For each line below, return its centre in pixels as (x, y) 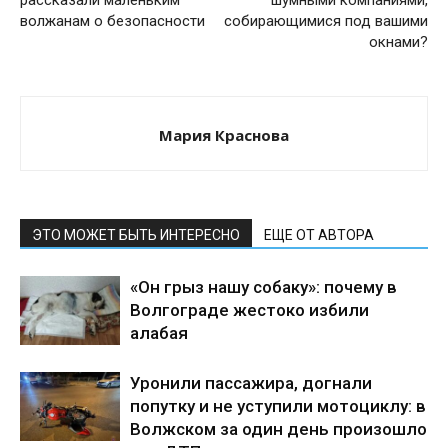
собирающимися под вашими (326, 21)
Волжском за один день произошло (278, 429)
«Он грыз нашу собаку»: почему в (263, 287)
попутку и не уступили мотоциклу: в (278, 406)
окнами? (398, 42)
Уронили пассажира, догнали (251, 383)
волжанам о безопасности (112, 21)
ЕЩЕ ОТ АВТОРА (319, 235)
